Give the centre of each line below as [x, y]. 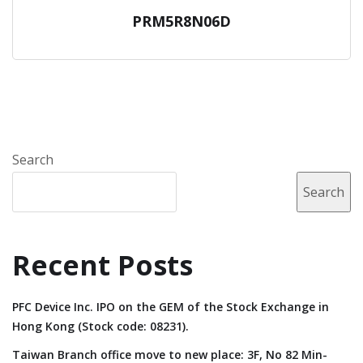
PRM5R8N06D [181, 21]
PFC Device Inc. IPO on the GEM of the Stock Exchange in [171, 306]
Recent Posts [102, 265]
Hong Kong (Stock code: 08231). [100, 326]
